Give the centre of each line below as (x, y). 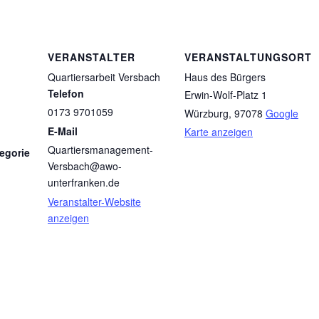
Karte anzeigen (219, 132)
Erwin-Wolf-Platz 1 (226, 95)
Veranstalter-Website (94, 202)
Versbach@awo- (85, 166)
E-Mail (63, 131)
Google (282, 114)
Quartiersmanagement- (100, 150)
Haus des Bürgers (225, 77)
